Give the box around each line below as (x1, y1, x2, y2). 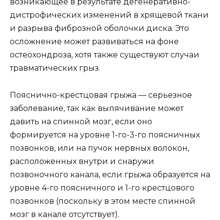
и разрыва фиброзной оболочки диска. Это (10, 24, 189, 33)
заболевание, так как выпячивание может (10, 103, 184, 113)
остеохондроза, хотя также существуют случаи (10, 50, 199, 60)
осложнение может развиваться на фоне (10, 37, 179, 47)
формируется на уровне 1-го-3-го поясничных (10, 130, 200, 139)
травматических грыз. (10, 63, 100, 73)
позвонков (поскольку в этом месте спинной (10, 196, 195, 206)
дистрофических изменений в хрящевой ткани (10, 10, 209, 20)
